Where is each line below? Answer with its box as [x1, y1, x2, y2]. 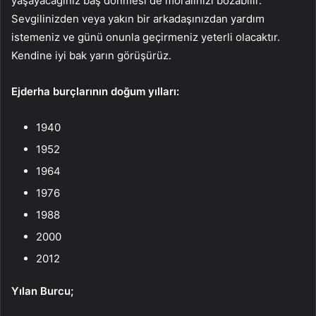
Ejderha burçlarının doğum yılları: [11, 84, 179, 98]
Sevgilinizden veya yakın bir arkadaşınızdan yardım [11, 11, 265, 25]
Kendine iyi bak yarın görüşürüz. [11, 48, 171, 62]
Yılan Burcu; [11, 284, 73, 298]
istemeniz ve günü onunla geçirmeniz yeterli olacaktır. [11, 30, 280, 44]
